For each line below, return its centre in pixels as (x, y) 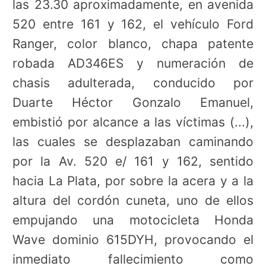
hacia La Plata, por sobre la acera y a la (133, 180)
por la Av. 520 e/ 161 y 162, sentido (133, 161)
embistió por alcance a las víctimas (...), (133, 122)
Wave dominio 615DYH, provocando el (133, 239)
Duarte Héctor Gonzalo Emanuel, (133, 102)
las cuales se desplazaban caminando (133, 141)
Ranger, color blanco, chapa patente (133, 43)
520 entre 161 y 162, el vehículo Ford (133, 24)
